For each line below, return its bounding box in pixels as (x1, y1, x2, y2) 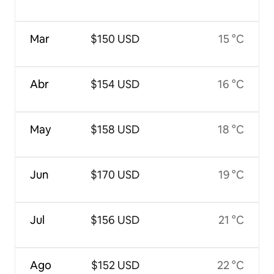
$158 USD (91, 122, 140, 136)
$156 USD (91, 212, 140, 227)
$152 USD (91, 257, 139, 272)
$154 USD (91, 76, 140, 91)
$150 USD (91, 31, 140, 46)
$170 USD (91, 167, 140, 182)
